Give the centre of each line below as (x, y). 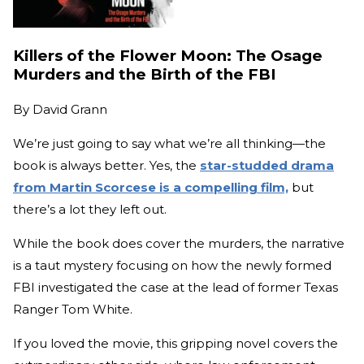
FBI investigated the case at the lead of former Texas (175, 288)
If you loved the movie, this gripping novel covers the (175, 344)
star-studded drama (267, 166)
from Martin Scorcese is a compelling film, (151, 188)
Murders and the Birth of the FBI (145, 74)
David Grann (70, 110)
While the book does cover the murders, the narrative (179, 244)
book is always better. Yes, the (106, 166)
